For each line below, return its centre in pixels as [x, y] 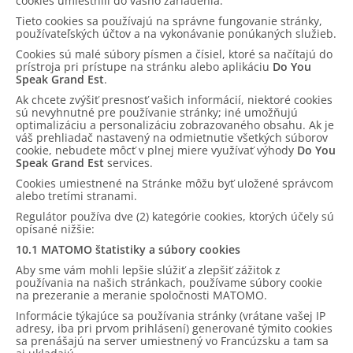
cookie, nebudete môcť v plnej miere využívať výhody [156, 150]
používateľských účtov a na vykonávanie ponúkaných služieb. [176, 33]
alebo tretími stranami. [76, 196]
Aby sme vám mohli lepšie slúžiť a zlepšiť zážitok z [148, 270]
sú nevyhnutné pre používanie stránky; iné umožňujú [157, 112]
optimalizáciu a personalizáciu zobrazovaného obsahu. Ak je [175, 125]
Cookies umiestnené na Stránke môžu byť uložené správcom [175, 183]
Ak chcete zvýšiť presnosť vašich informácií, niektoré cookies [174, 100]
